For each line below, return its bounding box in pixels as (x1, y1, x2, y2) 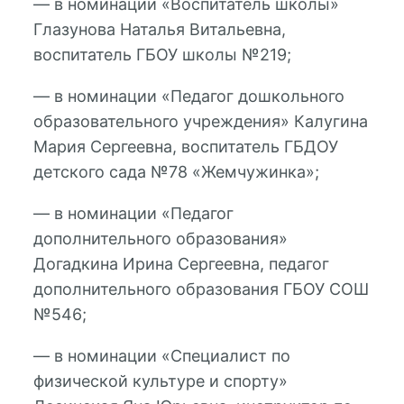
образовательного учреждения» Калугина (32, 111, 368, 131)
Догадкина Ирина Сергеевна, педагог (32, 253, 329, 273)
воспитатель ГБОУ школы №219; (32, 44, 291, 64)
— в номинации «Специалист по (32, 345, 290, 365)
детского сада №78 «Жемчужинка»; (32, 161, 319, 181)
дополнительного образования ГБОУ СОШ (32, 279, 369, 298)
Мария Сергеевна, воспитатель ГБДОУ (32, 136, 338, 156)
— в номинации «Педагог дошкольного (32, 86, 344, 106)
